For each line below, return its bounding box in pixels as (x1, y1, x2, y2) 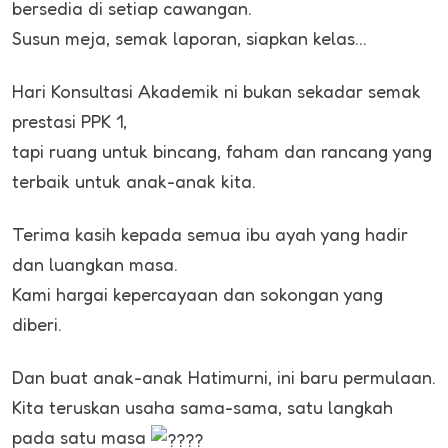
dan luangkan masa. (12, 253, 178, 276)
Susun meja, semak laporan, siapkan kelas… (12, 27, 367, 50)
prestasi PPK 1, (12, 110, 127, 133)
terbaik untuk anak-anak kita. (12, 170, 256, 193)
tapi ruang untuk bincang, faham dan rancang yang (12, 140, 432, 163)
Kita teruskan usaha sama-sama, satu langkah (12, 396, 393, 419)
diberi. (12, 313, 62, 336)
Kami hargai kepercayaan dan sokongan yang (12, 283, 383, 306)
